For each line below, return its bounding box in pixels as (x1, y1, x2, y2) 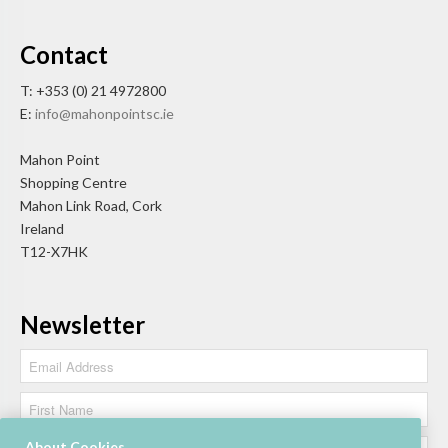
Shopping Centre (20, 173, 127, 191)
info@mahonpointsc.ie (35, 104, 174, 122)
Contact (20, 39, 108, 69)
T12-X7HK (20, 242, 88, 260)
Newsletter (20, 309, 145, 339)
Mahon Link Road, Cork (20, 196, 162, 214)
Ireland (20, 219, 64, 237)
